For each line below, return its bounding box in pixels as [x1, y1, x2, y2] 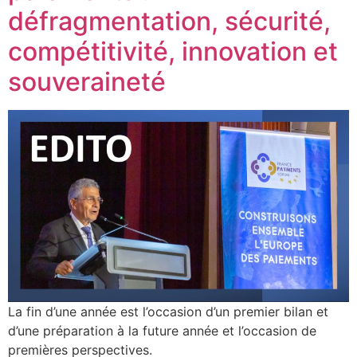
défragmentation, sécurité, [8, 6, 331, 37]
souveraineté [8, 66, 166, 97]
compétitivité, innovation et [8, 36, 338, 67]
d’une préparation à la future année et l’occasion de [8, 322, 316, 339]
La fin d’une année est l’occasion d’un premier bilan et [8, 303, 328, 320]
